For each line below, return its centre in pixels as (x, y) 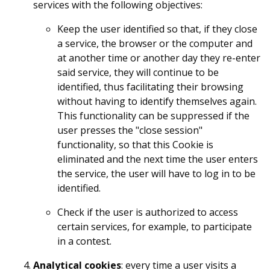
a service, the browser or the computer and (155, 43)
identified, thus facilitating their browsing (150, 86)
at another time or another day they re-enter (159, 58)
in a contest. (84, 241)
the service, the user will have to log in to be (156, 173)
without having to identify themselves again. (157, 101)
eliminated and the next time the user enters (158, 159)
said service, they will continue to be (138, 72)
